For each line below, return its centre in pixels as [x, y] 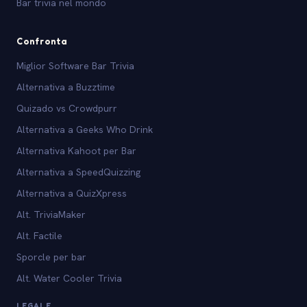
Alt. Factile [39, 236]
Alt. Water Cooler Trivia [69, 279]
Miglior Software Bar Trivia [75, 66]
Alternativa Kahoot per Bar [76, 151]
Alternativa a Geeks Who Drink [85, 130]
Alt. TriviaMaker [51, 215]
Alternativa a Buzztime [66, 87]
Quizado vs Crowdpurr [67, 109]
